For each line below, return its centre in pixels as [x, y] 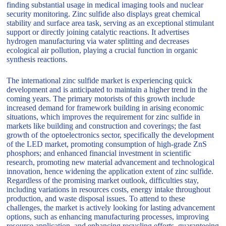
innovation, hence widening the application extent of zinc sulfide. [110, 172]
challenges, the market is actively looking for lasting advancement [111, 208]
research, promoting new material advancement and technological [111, 162]
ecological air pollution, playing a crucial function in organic [102, 50]
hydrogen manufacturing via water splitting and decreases [98, 41]
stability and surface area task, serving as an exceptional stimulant [110, 23]
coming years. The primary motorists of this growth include [101, 99]
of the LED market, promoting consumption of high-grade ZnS [107, 144]
